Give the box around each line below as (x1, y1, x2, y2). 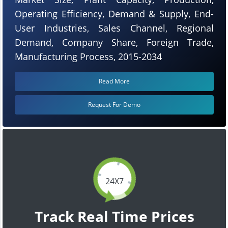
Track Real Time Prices (34, 206, 194, 226)
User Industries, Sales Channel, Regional (15, 21, 214, 34)
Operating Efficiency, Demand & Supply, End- (15, 7, 214, 20)
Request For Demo (88, 100, 140, 109)
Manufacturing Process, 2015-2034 (15, 50, 162, 63)
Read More (99, 76, 130, 85)
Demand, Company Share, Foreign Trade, (15, 36, 214, 48)
